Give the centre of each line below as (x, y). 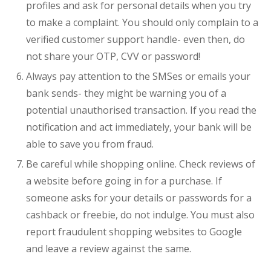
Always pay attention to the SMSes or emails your (138, 77)
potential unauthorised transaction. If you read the (141, 110)
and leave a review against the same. (108, 249)
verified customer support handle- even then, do (135, 40)
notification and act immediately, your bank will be (139, 127)
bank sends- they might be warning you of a (126, 93)
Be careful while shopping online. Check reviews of (140, 164)
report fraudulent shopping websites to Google (134, 232)
